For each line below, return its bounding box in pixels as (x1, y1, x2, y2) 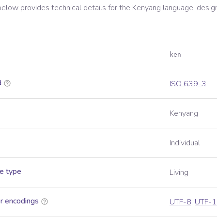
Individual (170, 138, 200, 148)
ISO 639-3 (170, 78, 206, 89)
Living (170, 167, 188, 178)
